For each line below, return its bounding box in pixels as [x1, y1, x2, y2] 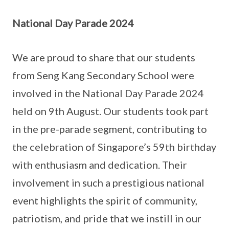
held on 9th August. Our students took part [12, 105, 209, 117]
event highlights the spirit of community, [12, 194, 197, 207]
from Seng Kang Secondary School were [12, 69, 194, 81]
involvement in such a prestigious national [12, 176, 204, 189]
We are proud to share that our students [12, 51, 195, 63]
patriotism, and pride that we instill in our [12, 212, 201, 224]
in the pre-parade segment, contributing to [12, 123, 207, 135]
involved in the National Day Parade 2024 [12, 87, 204, 99]
